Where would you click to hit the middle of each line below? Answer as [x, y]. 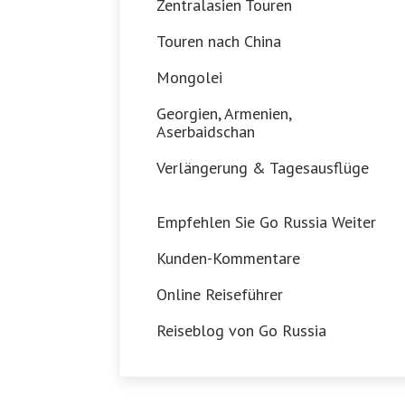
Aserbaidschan [206, 132]
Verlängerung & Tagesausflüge [263, 168]
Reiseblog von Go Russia [241, 330]
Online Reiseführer [220, 294]
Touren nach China [219, 41]
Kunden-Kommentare [228, 258]
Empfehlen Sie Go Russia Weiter [266, 222]
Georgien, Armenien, [224, 113]
